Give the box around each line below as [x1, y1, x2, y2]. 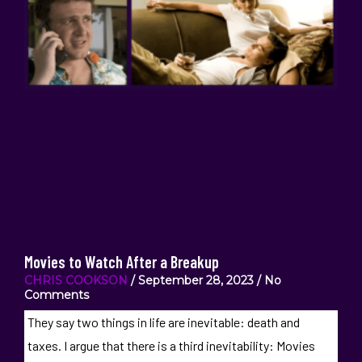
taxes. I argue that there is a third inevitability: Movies [27, 337, 315, 353]
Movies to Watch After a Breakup [24, 251, 219, 271]
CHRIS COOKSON [24, 272, 128, 288]
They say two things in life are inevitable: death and [27, 314, 300, 330]
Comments [24, 287, 89, 302]
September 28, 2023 [135, 272, 257, 288]
